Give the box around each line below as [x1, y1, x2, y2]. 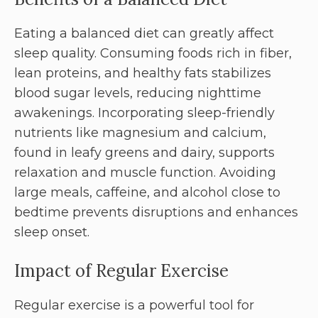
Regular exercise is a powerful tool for [14, 297, 254, 314]
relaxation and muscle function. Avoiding [14, 165, 276, 181]
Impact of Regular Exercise [14, 260, 229, 283]
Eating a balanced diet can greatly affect [14, 26, 274, 42]
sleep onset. [14, 224, 89, 241]
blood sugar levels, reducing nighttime [14, 85, 261, 102]
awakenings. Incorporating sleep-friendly [14, 105, 275, 121]
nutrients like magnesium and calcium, [14, 125, 266, 141]
